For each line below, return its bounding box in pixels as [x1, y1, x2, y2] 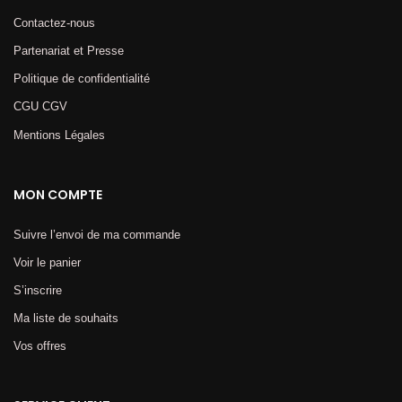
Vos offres [13, 339, 66, 354]
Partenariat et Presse [13, 44, 124, 58]
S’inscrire [13, 284, 62, 297]
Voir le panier [13, 255, 81, 269]
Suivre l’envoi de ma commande [13, 227, 180, 241]
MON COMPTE [13, 185, 102, 204]
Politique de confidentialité [13, 72, 150, 86]
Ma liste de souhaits [13, 311, 118, 326]
